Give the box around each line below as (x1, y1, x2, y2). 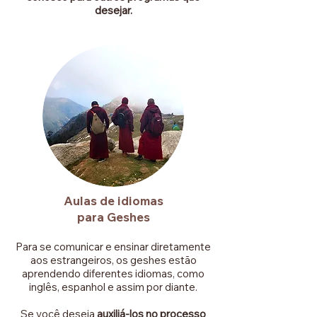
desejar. (94, 4, 132, 17)
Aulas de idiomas (63, 193, 163, 208)
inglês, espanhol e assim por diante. (29, 280, 197, 294)
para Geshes (76, 209, 150, 224)
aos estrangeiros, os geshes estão (30, 253, 197, 267)
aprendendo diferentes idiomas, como (22, 267, 204, 280)
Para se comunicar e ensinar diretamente (16, 240, 211, 253)
